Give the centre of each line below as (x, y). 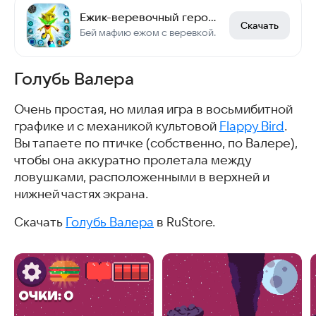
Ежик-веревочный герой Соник (212, 17)
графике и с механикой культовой (117, 126)
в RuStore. (184, 222)
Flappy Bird (252, 126)
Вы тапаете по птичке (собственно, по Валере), (156, 143)
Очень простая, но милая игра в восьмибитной (153, 109)
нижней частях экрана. (81, 194)
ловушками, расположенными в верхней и (142, 177)
